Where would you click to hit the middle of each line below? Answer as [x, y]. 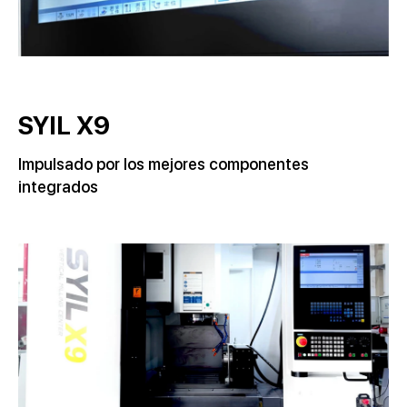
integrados [58, 187]
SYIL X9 [64, 126]
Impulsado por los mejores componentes [164, 164]
